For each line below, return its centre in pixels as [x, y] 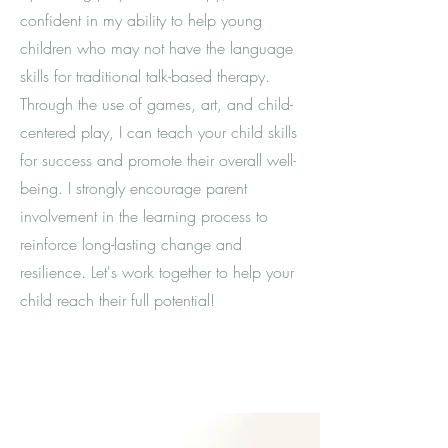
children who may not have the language [156, 48]
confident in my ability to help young [141, 20]
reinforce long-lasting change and [131, 244]
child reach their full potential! [117, 300]
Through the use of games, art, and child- [156, 104]
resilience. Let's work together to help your [157, 272]
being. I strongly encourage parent [133, 188]
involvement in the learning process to [144, 216]
